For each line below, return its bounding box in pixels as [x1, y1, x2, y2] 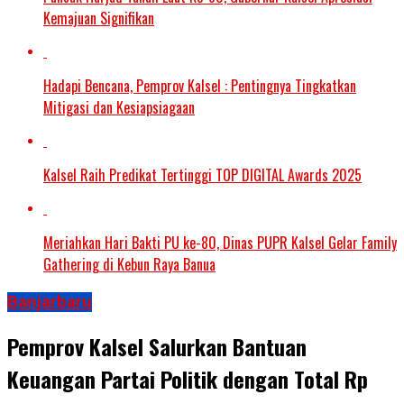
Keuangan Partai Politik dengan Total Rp [7, 362, 368, 395]
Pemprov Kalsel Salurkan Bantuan [7, 329, 307, 363]
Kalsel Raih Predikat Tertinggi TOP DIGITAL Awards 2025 [43, 163, 362, 186]
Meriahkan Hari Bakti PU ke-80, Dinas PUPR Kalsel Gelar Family [43, 231, 397, 253]
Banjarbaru [7, 291, 92, 312]
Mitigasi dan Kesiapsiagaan [43, 96, 195, 118]
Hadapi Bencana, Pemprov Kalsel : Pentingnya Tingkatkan [43, 74, 356, 96]
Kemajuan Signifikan [43, 6, 154, 29]
